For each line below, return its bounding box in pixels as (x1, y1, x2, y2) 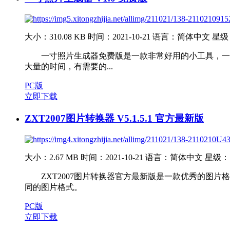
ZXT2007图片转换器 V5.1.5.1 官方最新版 (25, 113, 204, 124)
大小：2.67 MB (25, 152, 79, 162)
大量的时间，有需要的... (25, 62, 113, 71)
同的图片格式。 (25, 182, 82, 191)
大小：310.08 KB (25, 32, 86, 42)
